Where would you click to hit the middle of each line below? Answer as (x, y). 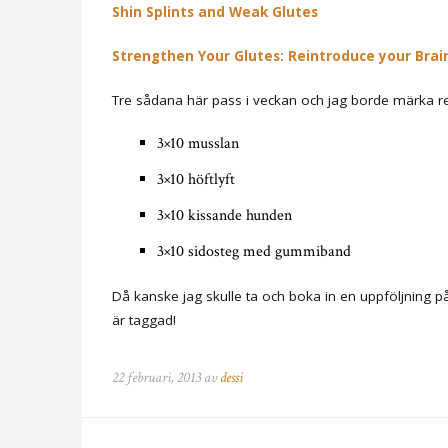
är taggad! (144, 319)
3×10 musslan (198, 143)
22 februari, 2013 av (166, 377)
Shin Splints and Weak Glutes (215, 11)
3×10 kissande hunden (224, 215)
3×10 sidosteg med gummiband (254, 251)
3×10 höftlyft (196, 179)
